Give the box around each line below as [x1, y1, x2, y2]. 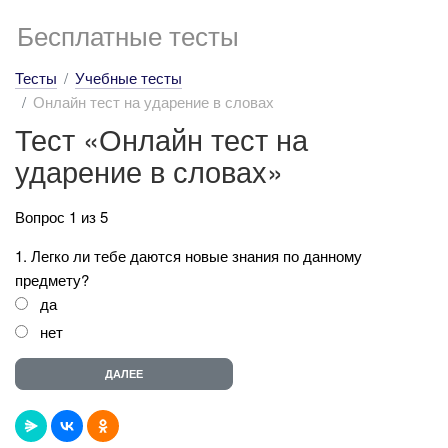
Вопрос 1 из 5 [15, 205, 108, 227]
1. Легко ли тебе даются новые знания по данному [15, 244, 362, 266]
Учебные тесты [75, 67, 182, 88]
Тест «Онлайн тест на [15, 118, 308, 159]
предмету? [15, 268, 89, 290]
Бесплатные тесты [17, 16, 239, 53]
